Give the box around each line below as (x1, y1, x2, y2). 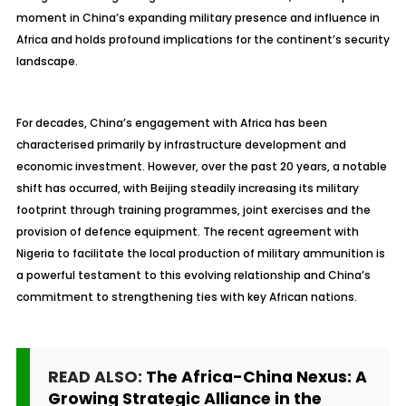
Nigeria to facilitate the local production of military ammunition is (15, 246, 385, 261)
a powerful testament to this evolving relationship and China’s (15, 267, 371, 283)
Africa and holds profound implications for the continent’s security (15, 32, 390, 47)
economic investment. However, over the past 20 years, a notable (15, 159, 387, 174)
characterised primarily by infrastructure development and (15, 137, 346, 152)
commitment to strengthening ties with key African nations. (15, 289, 357, 304)
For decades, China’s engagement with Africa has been (15, 115, 327, 130)
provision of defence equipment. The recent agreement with (15, 224, 359, 239)
